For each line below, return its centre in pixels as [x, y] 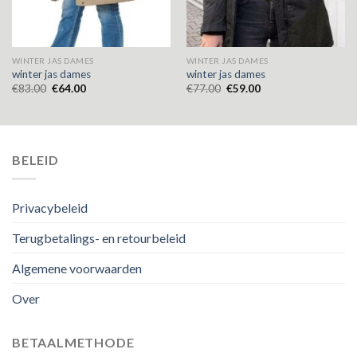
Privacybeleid [50, 208]
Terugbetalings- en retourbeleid [99, 238]
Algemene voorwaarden [77, 269]
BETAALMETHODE [73, 343]
